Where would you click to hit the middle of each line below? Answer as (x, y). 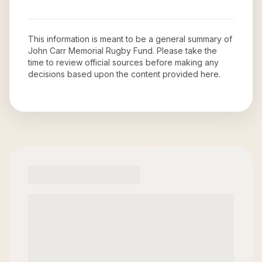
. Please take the (185, 51)
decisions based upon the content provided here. (124, 74)
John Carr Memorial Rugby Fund (90, 51)
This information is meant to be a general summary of (130, 39)
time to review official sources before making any (123, 62)
